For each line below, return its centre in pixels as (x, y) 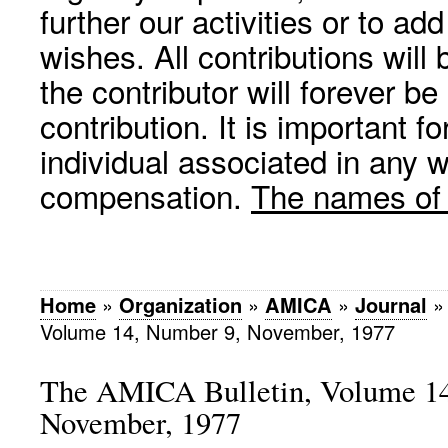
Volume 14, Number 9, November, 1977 (217, 331)
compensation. (145, 195)
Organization (180, 304)
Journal (391, 304)
